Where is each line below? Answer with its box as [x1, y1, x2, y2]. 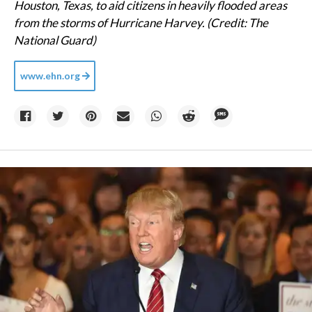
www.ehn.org [20, 69, 80, 81]
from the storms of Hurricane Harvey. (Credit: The [14, 15, 268, 30]
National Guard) [14, 32, 96, 47]
